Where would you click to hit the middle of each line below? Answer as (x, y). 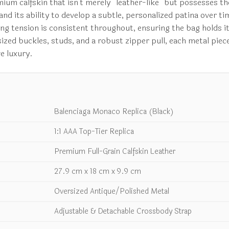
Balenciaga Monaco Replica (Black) (114, 112)
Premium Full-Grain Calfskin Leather (115, 152)
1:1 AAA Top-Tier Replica (94, 132)
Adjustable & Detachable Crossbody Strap (123, 212)
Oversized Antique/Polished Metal (112, 192)
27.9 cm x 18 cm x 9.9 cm (98, 172)
